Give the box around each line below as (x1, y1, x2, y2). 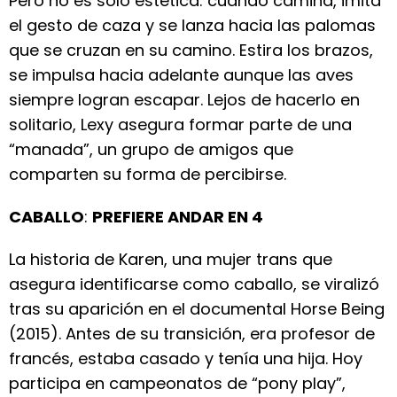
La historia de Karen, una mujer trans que (9, 248, 332, 270)
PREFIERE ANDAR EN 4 (92, 206, 263, 228)
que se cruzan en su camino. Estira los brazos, (9, 39, 373, 61)
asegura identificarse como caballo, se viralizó (9, 273, 379, 295)
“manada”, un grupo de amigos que (9, 138, 293, 160)
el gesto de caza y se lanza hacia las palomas (9, 14, 376, 36)
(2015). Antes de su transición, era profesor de (9, 323, 375, 345)
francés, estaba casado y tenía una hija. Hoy (9, 347, 362, 370)
